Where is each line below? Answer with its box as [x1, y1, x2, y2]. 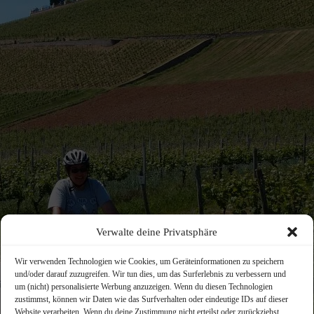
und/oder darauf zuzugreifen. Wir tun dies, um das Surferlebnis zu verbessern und [15, 269, 286, 279]
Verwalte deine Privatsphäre [96, 226, 218, 238]
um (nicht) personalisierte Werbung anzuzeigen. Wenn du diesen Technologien [15, 282, 273, 292]
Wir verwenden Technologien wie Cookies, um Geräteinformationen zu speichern [15, 257, 284, 266]
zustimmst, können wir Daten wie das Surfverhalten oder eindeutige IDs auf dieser [15, 294, 288, 304]
